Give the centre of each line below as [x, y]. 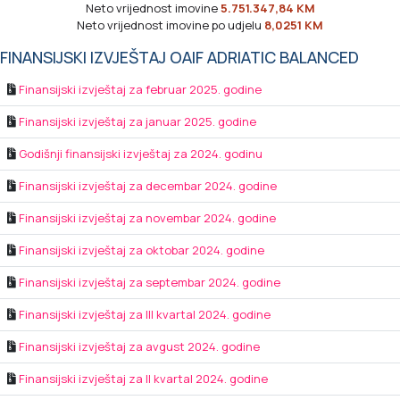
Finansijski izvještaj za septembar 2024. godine [150, 283]
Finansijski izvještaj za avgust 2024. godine [139, 347]
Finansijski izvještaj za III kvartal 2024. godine [145, 315]
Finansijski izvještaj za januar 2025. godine [137, 122]
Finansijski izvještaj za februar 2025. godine [140, 90]
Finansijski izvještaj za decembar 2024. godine [148, 186]
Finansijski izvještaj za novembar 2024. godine [147, 218]
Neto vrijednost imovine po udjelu [171, 25]
